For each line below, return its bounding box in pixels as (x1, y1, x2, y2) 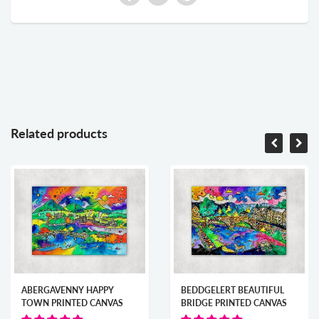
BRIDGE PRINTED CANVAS (181, 298, 287, 309)
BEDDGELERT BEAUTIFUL (181, 285, 284, 296)
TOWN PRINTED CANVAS (21, 298, 123, 309)
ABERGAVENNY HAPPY (21, 285, 114, 296)
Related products (11, 125, 113, 142)
